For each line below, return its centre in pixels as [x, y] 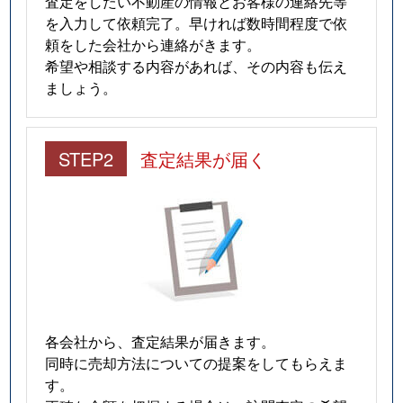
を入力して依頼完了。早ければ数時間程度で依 [197, 22]
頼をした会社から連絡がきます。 [153, 44]
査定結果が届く [204, 158]
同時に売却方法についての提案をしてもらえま [197, 362]
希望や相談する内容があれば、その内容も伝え [197, 65]
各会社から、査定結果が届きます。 [161, 340]
